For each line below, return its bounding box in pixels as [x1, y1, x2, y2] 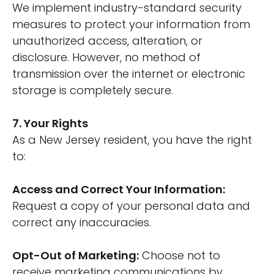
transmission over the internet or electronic [12, 66, 245, 81]
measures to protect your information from [12, 17, 250, 32]
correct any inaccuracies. [12, 215, 151, 230]
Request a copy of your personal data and [12, 198, 250, 213]
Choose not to [139, 248, 220, 263]
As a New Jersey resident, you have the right [12, 132, 252, 147]
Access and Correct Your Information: [12, 182, 225, 197]
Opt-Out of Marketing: [12, 248, 139, 263]
